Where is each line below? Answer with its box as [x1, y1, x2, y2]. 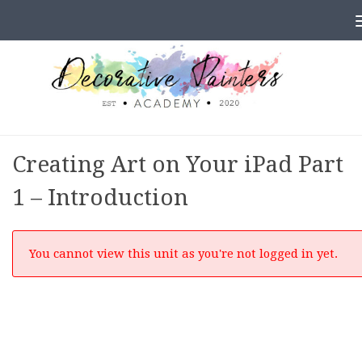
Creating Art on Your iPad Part [12, 151, 343, 179]
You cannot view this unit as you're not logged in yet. [29, 246, 338, 262]
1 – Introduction [12, 184, 188, 212]
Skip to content [22, 15, 124, 31]
